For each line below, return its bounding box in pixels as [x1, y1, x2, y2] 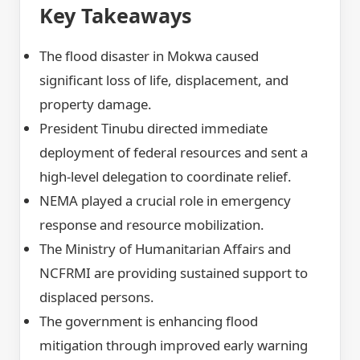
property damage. [39, 94, 152, 113]
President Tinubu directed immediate [39, 118, 268, 137]
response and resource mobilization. [39, 215, 264, 234]
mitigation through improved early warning [39, 335, 308, 354]
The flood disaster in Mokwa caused [39, 46, 259, 65]
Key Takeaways [39, 2, 192, 30]
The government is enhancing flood [39, 311, 258, 330]
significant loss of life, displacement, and [39, 70, 288, 89]
